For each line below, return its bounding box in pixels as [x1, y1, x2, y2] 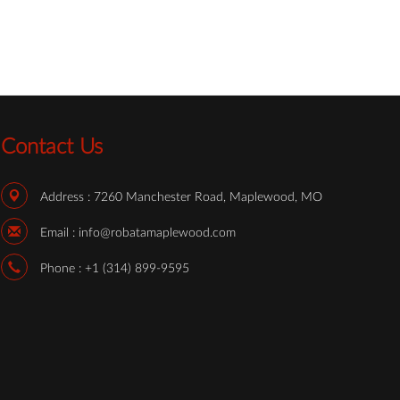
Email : [40, 227, 79, 240]
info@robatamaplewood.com [79, 227, 236, 240]
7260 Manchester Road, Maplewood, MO [94, 191, 322, 204]
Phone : [40, 262, 85, 276]
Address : [40, 191, 94, 204]
